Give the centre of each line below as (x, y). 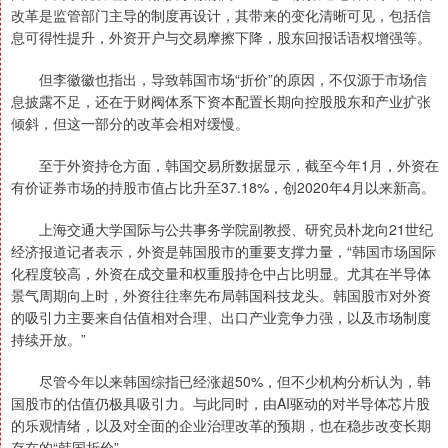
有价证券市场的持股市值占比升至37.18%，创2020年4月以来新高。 (223, 187)
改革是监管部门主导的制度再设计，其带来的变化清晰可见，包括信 (221, 15)
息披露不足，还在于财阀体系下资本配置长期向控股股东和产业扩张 (221, 101)
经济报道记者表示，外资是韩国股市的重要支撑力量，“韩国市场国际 (223, 251)
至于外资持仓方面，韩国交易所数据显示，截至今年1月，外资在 (225, 165)
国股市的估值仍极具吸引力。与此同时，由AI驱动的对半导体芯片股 (220, 403)
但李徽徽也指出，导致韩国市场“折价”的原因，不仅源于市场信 (219, 79)
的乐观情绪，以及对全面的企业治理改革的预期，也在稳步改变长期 (221, 425)
